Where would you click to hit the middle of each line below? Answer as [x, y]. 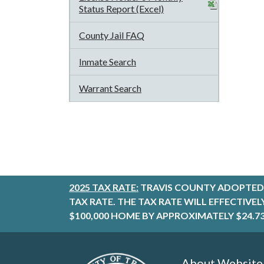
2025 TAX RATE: [104, 187]
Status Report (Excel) [121, 9]
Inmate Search [108, 62]
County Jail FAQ [112, 35]
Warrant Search [110, 88]
